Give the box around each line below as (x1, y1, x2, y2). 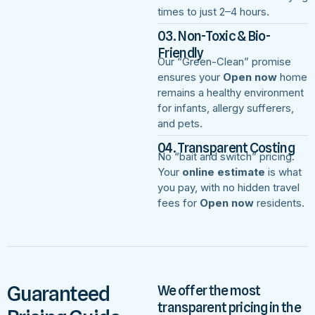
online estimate (182, 165, 265, 179)
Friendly (157, 44, 204, 60)
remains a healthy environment (157, 85, 304, 99)
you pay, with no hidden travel (157, 180, 300, 194)
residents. (254, 195, 304, 210)
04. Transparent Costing (157, 139, 295, 155)
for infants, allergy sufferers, (157, 101, 294, 115)
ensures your (157, 70, 223, 84)
